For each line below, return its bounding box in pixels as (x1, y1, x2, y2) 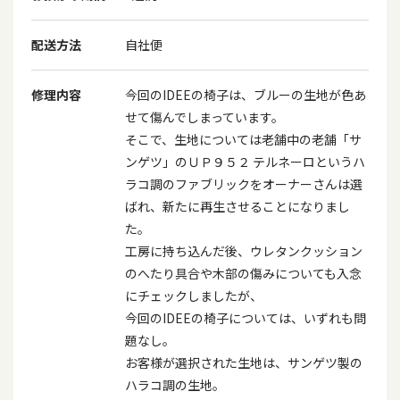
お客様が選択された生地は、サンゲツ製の (125, 354, 362, 371)
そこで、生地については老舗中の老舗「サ (125, 130, 362, 148)
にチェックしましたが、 (125, 287, 262, 304)
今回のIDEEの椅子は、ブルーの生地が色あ (125, 86, 366, 104)
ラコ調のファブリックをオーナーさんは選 (125, 175, 362, 193)
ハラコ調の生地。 (125, 376, 225, 394)
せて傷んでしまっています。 (125, 108, 284, 126)
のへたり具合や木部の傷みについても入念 (125, 264, 362, 282)
